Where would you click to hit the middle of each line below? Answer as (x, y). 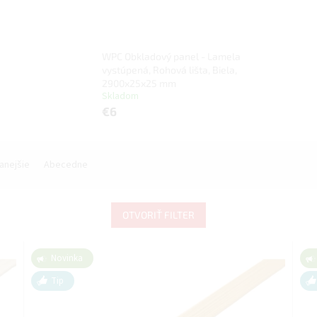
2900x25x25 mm (139, 83)
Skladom (121, 97)
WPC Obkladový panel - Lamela (172, 57)
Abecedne (66, 165)
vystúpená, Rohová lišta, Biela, (170, 70)
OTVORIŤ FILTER (158, 215)
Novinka (67, 259)
